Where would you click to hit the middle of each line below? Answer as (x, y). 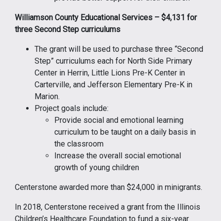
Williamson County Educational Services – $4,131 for (106, 17)
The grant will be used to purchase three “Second (119, 49)
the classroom (79, 144)
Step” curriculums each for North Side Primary (113, 61)
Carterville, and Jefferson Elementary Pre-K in (113, 84)
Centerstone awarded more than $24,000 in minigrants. (109, 187)
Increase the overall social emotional (118, 155)
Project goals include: (72, 108)
